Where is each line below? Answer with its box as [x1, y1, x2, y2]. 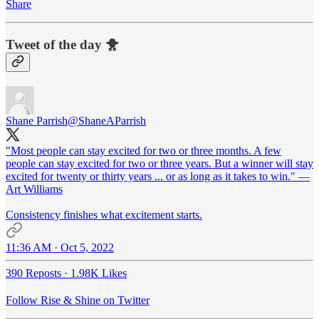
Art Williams [6, 182, 63, 195]
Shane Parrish [6, 114, 68, 127]
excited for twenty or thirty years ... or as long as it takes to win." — [6, 169, 310, 182]
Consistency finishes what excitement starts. [6, 208, 202, 221]
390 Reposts [6, 266, 61, 279]
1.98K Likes [70, 266, 127, 279]
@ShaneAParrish [68, 114, 146, 127]
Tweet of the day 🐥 [6, 36, 119, 52]
